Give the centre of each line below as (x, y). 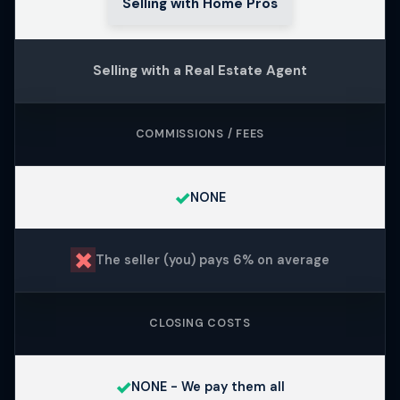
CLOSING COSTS (200, 324)
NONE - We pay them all (208, 386)
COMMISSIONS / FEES (200, 134)
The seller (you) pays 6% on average (212, 259)
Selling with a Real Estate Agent (200, 71)
